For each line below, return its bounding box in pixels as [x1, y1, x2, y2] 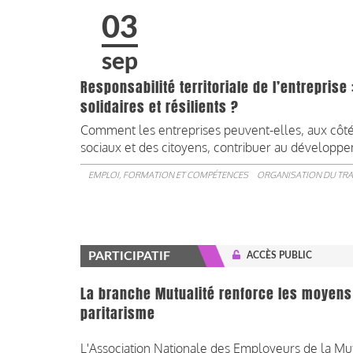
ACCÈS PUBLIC [247, 250, 312, 260]
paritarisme [80, 303, 155, 324]
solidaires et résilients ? [80, 96, 243, 117]
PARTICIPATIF [88, 249, 170, 262]
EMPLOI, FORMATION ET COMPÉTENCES [88, 169, 248, 180]
